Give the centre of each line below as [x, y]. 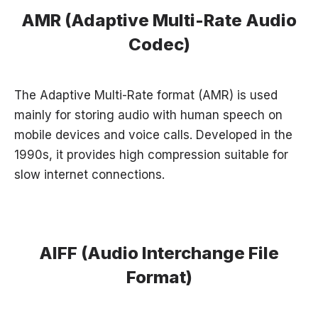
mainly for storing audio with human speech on [148, 115]
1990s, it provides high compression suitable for [151, 155]
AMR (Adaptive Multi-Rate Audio [159, 21]
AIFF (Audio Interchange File [159, 253]
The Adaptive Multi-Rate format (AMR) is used [146, 95]
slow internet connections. [89, 175]
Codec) [159, 45]
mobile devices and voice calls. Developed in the [153, 135]
